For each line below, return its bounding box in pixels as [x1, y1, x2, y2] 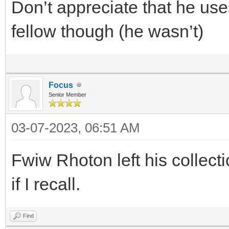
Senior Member [49, 91, 86, 98]
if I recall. [11, 174, 80, 194]
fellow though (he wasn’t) [11, 21, 203, 41]
